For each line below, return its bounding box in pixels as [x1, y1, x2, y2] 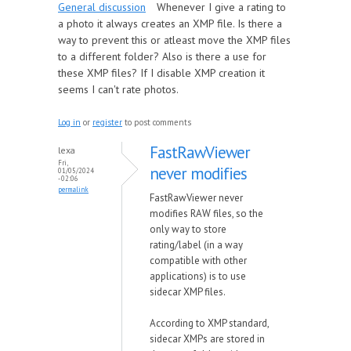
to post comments [122, 117, 191, 128]
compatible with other [150, 254, 247, 267]
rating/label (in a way [150, 238, 243, 251]
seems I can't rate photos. [58, 82, 179, 96]
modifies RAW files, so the [150, 207, 263, 220]
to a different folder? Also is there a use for [58, 49, 266, 63]
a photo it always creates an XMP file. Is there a [58, 16, 282, 31]
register [92, 117, 122, 128]
